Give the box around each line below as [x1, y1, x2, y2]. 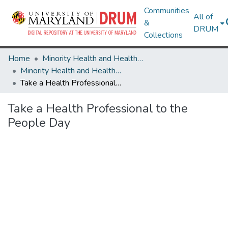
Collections [144, 30, 183, 41]
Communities [144, 5, 190, 16]
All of [193, 11, 213, 22]
